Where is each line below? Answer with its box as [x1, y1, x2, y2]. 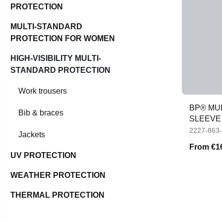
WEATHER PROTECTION [10, 171, 106, 180]
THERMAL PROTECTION [10, 191, 105, 200]
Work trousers [18, 87, 67, 96]
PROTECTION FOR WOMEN [10, 34, 115, 43]
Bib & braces [18, 109, 63, 117]
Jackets [18, 130, 45, 139]
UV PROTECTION [10, 151, 76, 160]
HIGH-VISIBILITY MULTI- [10, 54, 101, 63]
